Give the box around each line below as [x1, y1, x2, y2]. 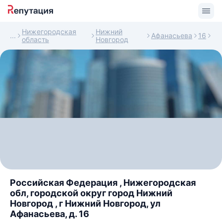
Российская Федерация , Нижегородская [10, 177, 196, 188]
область [22, 35, 49, 44]
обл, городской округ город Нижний [10, 188, 172, 198]
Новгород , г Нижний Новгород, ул [10, 198, 161, 209]
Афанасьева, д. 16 [10, 209, 89, 219]
